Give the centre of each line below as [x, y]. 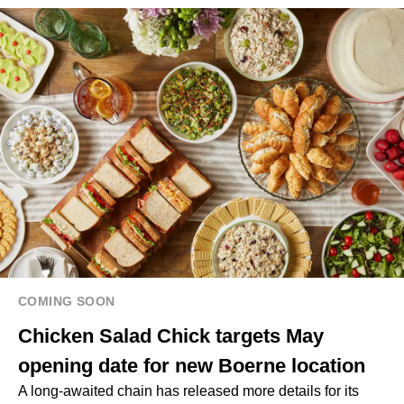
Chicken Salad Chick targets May [171, 335]
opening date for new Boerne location [192, 365]
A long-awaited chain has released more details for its [188, 390]
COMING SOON [67, 301]
